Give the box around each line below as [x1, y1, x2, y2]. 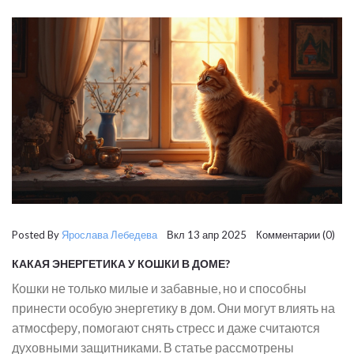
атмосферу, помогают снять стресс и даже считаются [12, 319, 320, 335]
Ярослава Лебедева [62, 228, 157, 241]
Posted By [12, 228, 62, 241]
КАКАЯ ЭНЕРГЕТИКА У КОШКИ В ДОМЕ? [12, 256, 230, 270]
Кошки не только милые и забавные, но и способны [12, 280, 307, 296]
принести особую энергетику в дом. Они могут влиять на [12, 299, 335, 315]
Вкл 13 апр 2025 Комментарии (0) [157, 228, 335, 241]
